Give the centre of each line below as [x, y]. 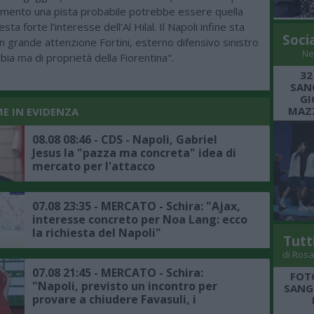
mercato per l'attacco [94, 166]
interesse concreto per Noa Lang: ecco [140, 220]
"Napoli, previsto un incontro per [125, 286]
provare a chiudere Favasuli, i [114, 300]
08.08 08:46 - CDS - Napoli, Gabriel [125, 140]
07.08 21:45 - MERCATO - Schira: [118, 273]
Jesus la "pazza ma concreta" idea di [134, 153]
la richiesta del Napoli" [97, 233]
